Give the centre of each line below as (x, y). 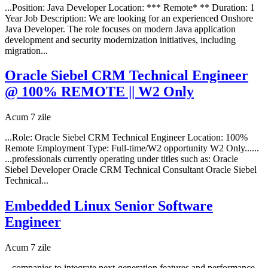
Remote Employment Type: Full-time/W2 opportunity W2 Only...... (132, 148)
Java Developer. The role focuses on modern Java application (120, 29)
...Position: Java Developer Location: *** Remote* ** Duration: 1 (130, 7)
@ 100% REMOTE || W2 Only (99, 92)
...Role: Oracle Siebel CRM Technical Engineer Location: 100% (126, 138)
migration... (26, 50)
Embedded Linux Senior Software (109, 206)
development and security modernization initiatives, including (120, 39)
